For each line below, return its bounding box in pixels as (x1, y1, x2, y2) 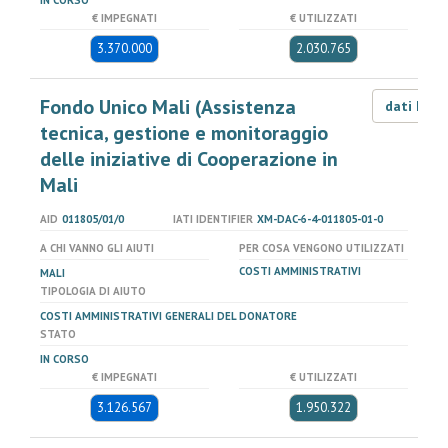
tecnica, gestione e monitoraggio (40, 120, 328, 146)
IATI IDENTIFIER (172, 212, 253, 226)
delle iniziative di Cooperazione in (40, 146, 338, 172)
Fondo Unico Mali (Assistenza (40, 94, 296, 120)
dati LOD (384, 97, 446, 115)
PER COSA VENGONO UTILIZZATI (239, 241, 404, 255)
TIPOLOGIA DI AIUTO (40, 284, 146, 298)
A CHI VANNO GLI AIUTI (40, 241, 154, 255)
